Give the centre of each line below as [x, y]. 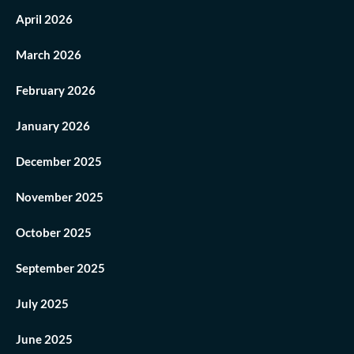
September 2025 [60, 268]
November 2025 [60, 197]
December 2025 [59, 162]
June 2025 [44, 339]
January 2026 [53, 126]
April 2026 [44, 19]
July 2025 [42, 304]
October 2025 [54, 233]
